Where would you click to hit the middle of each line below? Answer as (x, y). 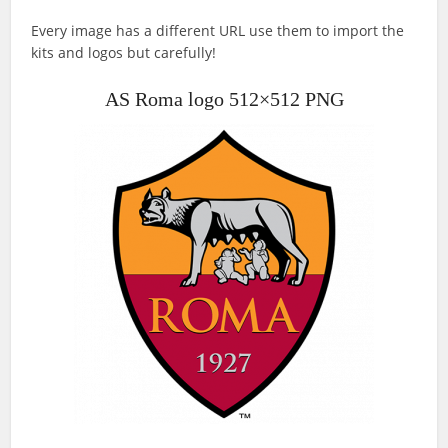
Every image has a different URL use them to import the (218, 31)
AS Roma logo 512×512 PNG (224, 99)
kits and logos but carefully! (124, 53)
